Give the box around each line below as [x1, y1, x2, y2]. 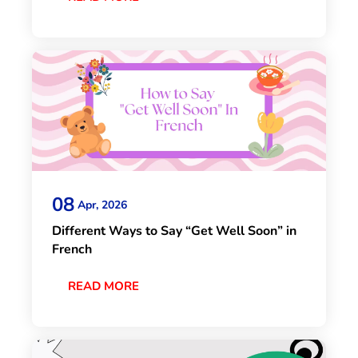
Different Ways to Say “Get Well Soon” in [52, 222, 296, 241]
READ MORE [68, 278, 139, 295]
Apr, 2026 [78, 197, 127, 213]
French [52, 241, 92, 259]
